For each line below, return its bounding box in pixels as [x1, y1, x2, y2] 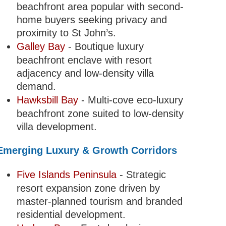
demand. [16, 81, 56, 92]
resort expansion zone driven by [16, 183, 160, 194]
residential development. [16, 209, 126, 220]
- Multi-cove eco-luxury [78, 94, 183, 106]
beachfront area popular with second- [16, 1, 184, 13]
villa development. [16, 121, 97, 133]
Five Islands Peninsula [16, 169, 117, 181]
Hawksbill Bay [16, 94, 78, 106]
